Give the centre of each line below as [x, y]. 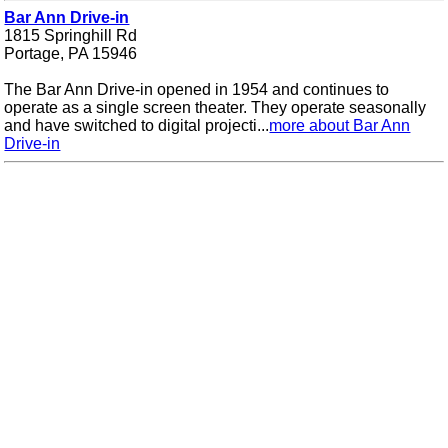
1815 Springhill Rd [71, 36]
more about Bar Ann [340, 126]
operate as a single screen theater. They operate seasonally [215, 108]
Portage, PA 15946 [71, 54]
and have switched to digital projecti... [137, 126]
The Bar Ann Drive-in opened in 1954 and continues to [197, 90]
